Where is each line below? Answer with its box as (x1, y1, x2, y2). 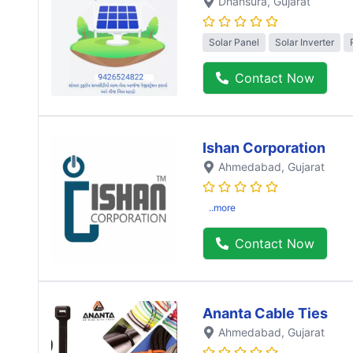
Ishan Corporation (203, 139, 325, 156)
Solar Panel (209, 35, 259, 48)
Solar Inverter (275, 35, 334, 48)
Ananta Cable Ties (203, 304, 328, 321)
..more (209, 201, 236, 214)
